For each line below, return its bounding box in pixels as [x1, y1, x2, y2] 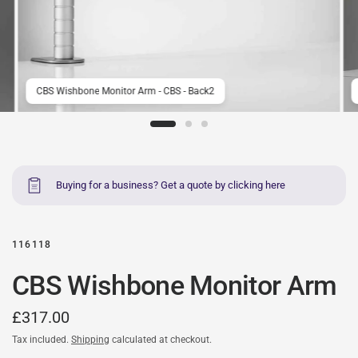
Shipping [71, 334, 109, 346]
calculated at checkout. [109, 334, 212, 346]
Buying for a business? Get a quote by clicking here [56, 179, 285, 192]
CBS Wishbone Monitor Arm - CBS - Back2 [36, 86, 215, 97]
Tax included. [12, 334, 71, 346]
